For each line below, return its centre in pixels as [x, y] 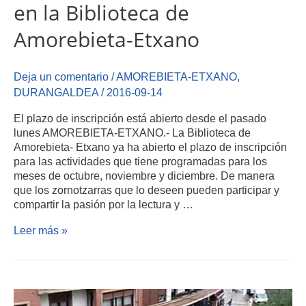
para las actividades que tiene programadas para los [140, 162]
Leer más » [41, 230]
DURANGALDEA [56, 92]
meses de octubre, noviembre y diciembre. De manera [144, 176]
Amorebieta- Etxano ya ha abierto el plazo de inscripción [150, 147]
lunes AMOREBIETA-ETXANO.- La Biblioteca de [132, 133]
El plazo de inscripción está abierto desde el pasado [140, 119]
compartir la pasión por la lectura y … [103, 205]
